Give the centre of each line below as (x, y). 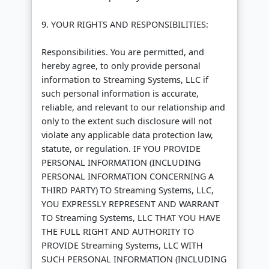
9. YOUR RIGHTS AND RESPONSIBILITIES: (125, 25)
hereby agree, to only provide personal (121, 66)
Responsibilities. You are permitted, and (123, 52)
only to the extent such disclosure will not (127, 121)
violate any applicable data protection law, (127, 135)
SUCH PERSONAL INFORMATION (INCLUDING (134, 259)
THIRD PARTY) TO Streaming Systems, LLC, (128, 190)
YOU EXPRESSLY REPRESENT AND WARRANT (130, 204)
